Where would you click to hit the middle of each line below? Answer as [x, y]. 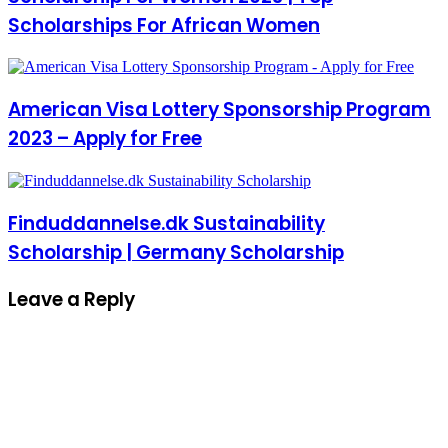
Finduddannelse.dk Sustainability [166, 223]
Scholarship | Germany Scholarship [176, 252]
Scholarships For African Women [164, 25]
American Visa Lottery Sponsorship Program [219, 110]
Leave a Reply [71, 300]
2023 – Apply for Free [105, 139]
